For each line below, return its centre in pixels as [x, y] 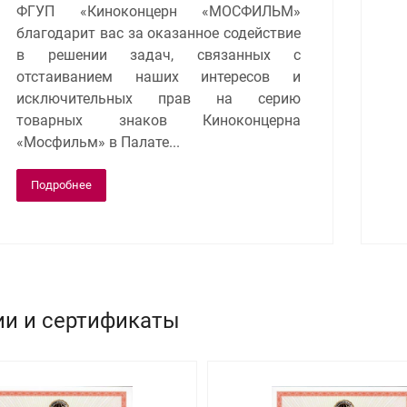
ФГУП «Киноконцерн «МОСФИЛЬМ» [159, 11]
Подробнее [61, 184]
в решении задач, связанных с [159, 55]
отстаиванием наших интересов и [159, 76]
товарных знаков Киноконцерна [159, 120]
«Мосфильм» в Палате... [98, 142]
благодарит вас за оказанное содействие [159, 33]
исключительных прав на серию [159, 98]
